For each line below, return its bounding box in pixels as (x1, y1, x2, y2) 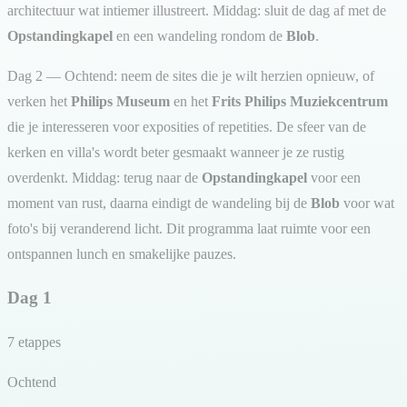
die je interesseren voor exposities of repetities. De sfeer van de (7, 118, 366, 134)
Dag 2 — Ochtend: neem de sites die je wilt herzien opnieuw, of (7, 67, 374, 84)
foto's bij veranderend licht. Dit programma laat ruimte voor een (7, 220, 371, 236)
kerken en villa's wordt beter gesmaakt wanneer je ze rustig (7, 144, 344, 160)
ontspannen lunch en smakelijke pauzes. (7, 245, 236, 262)
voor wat (340, 194, 394, 211)
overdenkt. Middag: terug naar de (7, 169, 202, 185)
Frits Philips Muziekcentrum (212, 93, 388, 109)
